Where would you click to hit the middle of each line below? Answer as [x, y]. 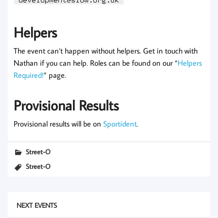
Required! [29, 75]
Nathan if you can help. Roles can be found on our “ [96, 63]
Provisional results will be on [58, 123]
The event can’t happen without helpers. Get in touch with [106, 51]
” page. [55, 75]
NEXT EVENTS [36, 205]
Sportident [120, 123]
